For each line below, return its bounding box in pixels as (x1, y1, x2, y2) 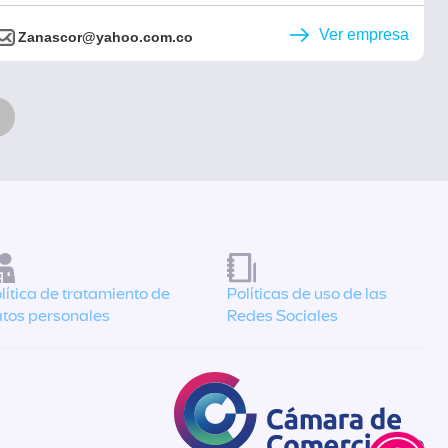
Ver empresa (319, 26, 409, 44)
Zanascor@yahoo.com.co (18, 29, 194, 46)
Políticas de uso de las (227, 284, 388, 305)
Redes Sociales (227, 306, 339, 327)
